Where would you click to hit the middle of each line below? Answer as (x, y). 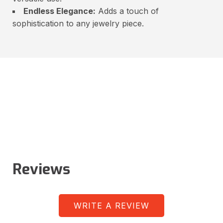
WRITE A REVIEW (111, 205)
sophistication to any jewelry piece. (78, 23)
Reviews (41, 169)
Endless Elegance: (59, 11)
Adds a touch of (127, 11)
